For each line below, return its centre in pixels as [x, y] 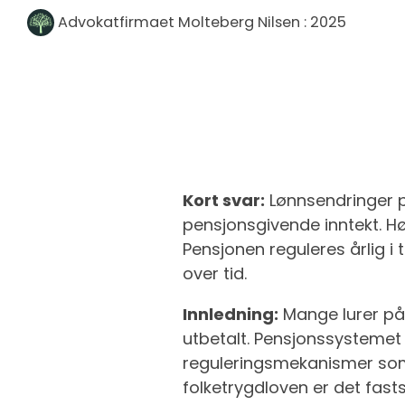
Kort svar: [224, 200]
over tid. [215, 273]
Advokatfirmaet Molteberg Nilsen [179, 22]
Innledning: [231, 314]
